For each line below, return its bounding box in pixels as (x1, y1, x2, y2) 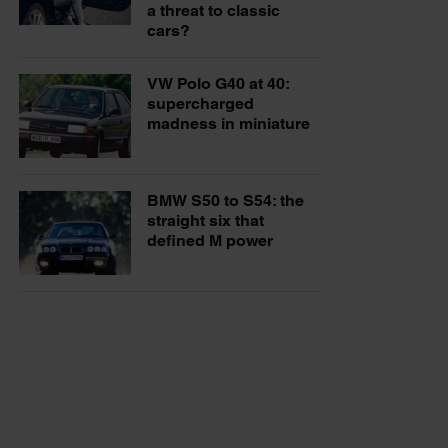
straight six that (147, 210, 264, 230)
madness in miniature (147, 113, 310, 133)
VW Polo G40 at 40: (147, 73, 289, 93)
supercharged (147, 93, 254, 113)
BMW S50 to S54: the (147, 190, 304, 210)
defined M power (147, 230, 273, 250)
